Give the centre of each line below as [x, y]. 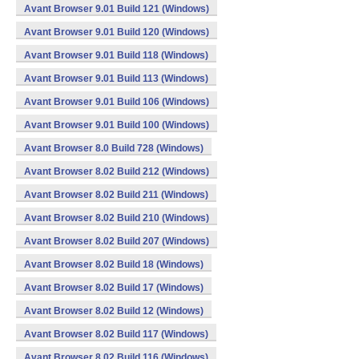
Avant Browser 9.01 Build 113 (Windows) [116, 79]
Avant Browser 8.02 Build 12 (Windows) [114, 311]
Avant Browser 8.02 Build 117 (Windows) [116, 334]
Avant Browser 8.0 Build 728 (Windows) [114, 148]
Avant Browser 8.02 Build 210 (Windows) [117, 218]
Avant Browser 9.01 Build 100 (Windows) [117, 125]
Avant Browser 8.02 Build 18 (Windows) [114, 264]
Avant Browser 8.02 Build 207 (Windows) [117, 241]
